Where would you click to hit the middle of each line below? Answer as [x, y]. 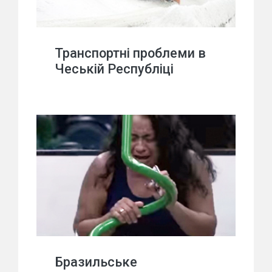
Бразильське [96, 262]
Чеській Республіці [114, 69]
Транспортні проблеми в [130, 53]
